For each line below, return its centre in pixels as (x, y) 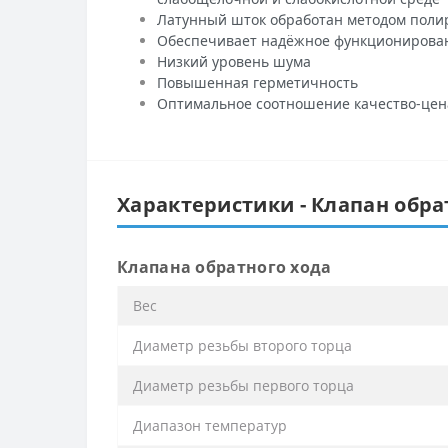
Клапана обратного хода (224, 266)
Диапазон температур (210, 425)
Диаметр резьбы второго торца (242, 345)
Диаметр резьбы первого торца (243, 385)
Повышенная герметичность (257, 82)
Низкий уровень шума (234, 61)
